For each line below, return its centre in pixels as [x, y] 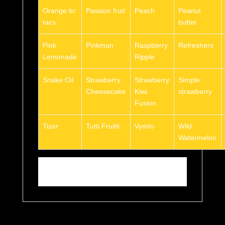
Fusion [145, 103]
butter [188, 22]
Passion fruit [105, 11]
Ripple [145, 57]
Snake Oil [58, 80]
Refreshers [196, 45]
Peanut [190, 11]
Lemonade [60, 57]
